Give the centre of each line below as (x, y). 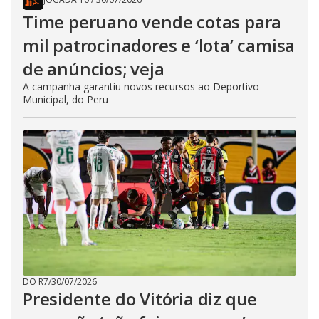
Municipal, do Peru (66, 100)
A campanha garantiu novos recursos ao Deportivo (141, 87)
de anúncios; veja (94, 69)
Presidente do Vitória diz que (140, 299)
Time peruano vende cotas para (152, 22)
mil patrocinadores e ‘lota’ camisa (159, 46)
